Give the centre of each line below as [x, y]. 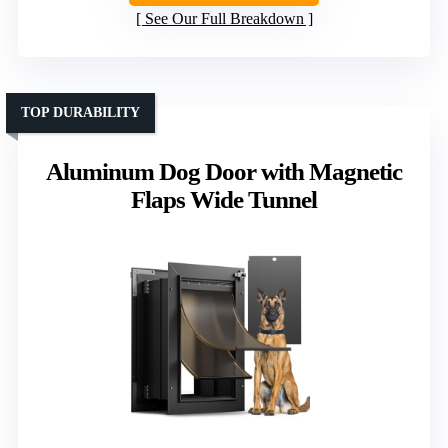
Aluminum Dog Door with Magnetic [224, 171]
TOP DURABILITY [80, 112]
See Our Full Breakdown [224, 18]
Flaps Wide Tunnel [224, 199]
